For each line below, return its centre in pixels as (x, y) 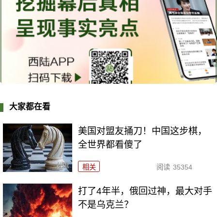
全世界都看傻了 (110, 144)
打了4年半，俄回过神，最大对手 (145, 191)
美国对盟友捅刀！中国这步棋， (143, 131)
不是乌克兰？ (106, 204)
